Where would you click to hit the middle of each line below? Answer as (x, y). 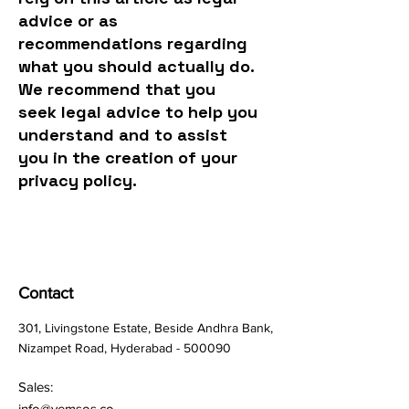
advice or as (68, 21)
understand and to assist (123, 135)
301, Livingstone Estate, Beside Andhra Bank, (146, 328)
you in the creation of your (128, 157)
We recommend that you (117, 89)
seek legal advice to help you (138, 112)
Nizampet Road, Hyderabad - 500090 (125, 348)
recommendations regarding (133, 43)
